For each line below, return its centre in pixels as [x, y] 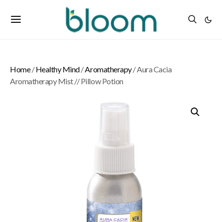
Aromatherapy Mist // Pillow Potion [67, 81]
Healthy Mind [57, 69]
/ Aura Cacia [152, 69]
